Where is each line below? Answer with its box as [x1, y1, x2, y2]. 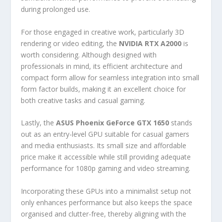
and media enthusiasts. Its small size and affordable [21, 141, 187, 151]
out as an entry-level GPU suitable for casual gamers [21, 129, 190, 139]
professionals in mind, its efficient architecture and [21, 61, 183, 71]
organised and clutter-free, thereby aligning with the [21, 209, 187, 219]
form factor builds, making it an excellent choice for [21, 84, 186, 94]
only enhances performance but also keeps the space [21, 197, 193, 207]
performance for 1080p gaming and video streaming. [21, 164, 191, 173]
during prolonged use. [21, 4, 91, 14]
